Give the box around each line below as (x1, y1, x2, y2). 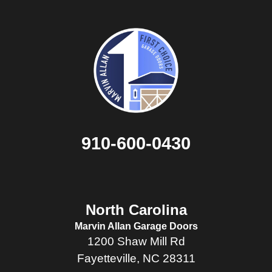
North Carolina (85, 202, 187, 219)
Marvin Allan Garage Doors (74, 220, 198, 232)
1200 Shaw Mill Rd (87, 235, 185, 248)
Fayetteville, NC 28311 (76, 252, 195, 265)
